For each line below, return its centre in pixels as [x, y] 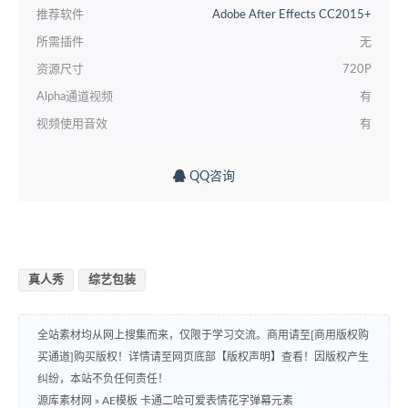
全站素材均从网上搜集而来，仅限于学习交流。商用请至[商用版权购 [203, 335]
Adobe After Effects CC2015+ [292, 15]
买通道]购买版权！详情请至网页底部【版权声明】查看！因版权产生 [203, 357]
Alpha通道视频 [75, 97]
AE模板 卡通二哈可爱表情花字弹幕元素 [198, 400]
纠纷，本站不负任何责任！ [103, 378]
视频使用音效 [72, 124]
